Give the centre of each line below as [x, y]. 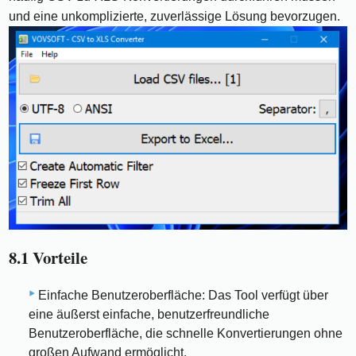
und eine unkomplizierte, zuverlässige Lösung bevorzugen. [175, 17]
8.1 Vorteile [48, 257]
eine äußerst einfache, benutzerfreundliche [149, 315]
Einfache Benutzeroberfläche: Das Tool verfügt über [183, 296]
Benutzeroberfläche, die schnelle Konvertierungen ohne [186, 334]
